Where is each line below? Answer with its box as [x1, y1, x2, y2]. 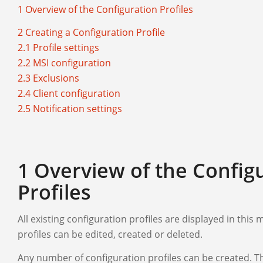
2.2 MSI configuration [18, 56, 111, 70]
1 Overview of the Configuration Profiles [18, 2, 193, 16]
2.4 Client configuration [18, 87, 120, 100]
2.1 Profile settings [18, 41, 99, 55]
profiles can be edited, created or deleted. [18, 228, 203, 241]
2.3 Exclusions [18, 72, 79, 85]
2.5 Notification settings [18, 102, 122, 116]
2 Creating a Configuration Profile [18, 26, 165, 39]
